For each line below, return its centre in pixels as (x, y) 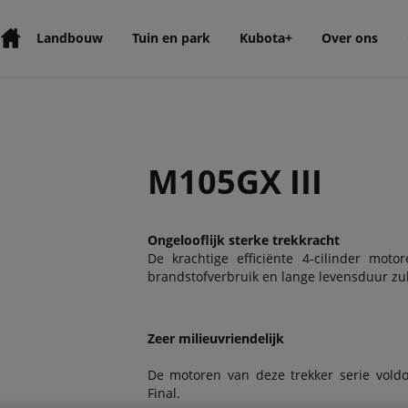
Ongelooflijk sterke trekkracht (243, 240)
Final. (163, 393)
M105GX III (235, 182)
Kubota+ (266, 38)
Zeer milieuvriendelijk (215, 338)
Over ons (350, 38)
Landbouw (70, 38)
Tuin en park (172, 38)
